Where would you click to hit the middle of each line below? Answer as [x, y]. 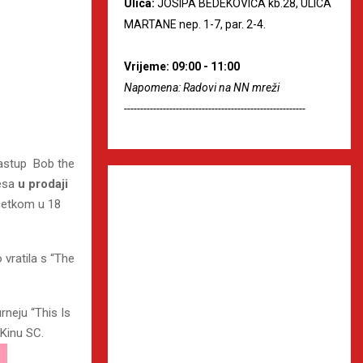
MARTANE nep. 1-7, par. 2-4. [195, 24]
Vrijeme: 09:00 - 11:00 [182, 66]
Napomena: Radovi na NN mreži [202, 87]
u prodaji [41, 184]
